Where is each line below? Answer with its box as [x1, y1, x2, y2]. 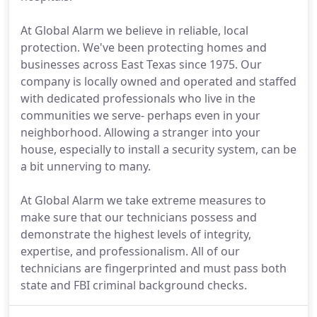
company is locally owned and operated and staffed [21, 74, 296, 89]
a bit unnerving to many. [21, 158, 151, 174]
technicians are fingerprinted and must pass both [21, 260, 287, 276]
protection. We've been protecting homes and [21, 40, 267, 55]
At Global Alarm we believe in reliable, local [21, 23, 248, 38]
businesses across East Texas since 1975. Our [21, 57, 262, 72]
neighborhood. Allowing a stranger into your [21, 125, 260, 140]
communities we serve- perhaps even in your [21, 108, 260, 123]
